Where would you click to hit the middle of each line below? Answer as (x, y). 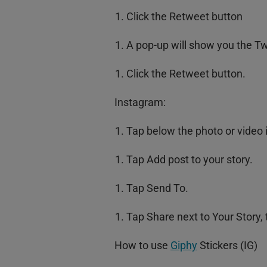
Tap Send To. (157, 188)
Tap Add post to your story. (190, 160)
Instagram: (140, 103)
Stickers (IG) (227, 246)
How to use (142, 246)
